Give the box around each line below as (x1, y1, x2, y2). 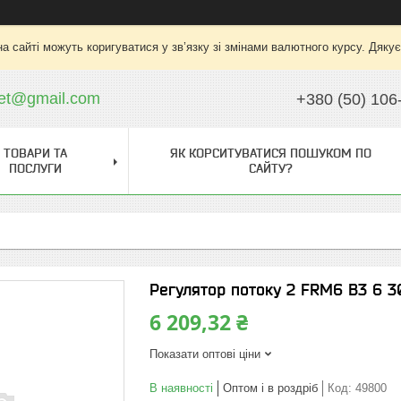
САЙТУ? (248, 161, 293, 175)
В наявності (149, 381, 213, 395)
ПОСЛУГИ (8, 161, 62, 175)
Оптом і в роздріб (223, 381, 318, 395)
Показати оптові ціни (149, 347, 260, 361)
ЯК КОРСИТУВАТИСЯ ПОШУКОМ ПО (169, 146, 371, 160)
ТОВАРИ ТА (3, 146, 67, 160)
